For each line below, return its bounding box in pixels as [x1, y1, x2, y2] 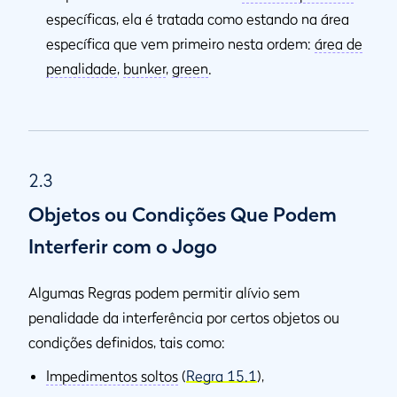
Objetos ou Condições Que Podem [28, 203, 337, 227]
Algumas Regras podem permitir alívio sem [28, 284, 300, 302]
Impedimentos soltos [46, 367, 178, 385]
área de [315, 35, 362, 53]
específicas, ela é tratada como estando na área [46, 10, 349, 28]
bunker [123, 59, 166, 78]
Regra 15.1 [186, 367, 257, 385]
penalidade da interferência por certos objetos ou [28, 308, 339, 327]
